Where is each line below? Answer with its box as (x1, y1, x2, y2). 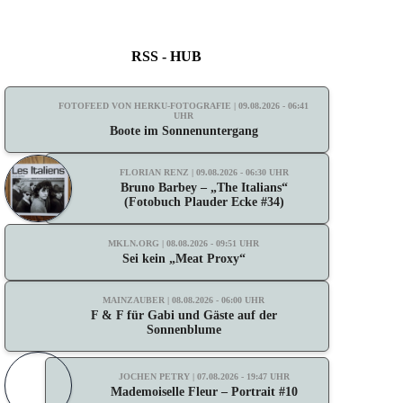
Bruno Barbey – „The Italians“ (120, 181, 288, 194)
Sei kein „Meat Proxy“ (121, 252, 246, 265)
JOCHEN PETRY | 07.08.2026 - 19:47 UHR (118, 372, 290, 381)
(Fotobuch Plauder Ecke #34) (123, 195, 284, 209)
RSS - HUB (131, 49, 202, 64)
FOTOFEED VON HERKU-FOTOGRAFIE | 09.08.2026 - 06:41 (58, 101, 309, 111)
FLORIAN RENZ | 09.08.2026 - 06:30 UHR (119, 167, 289, 177)
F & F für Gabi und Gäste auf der (90, 309, 277, 322)
